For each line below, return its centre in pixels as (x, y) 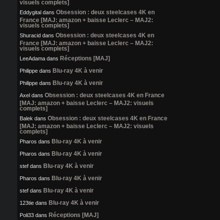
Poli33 (27, 215)
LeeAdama (32, 59)
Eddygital (30, 13)
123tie (27, 203)
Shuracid (30, 36)
